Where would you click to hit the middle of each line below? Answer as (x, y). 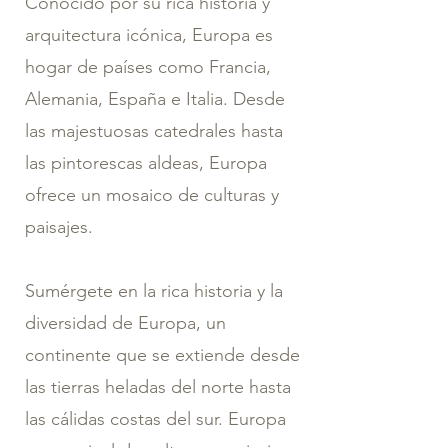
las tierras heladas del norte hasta (158, 386)
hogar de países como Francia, (148, 66)
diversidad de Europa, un (125, 322)
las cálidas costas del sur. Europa (155, 418)
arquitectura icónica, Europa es (149, 34)
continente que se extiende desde (162, 354)
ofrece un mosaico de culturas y (152, 194)
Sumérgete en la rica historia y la (154, 290)
